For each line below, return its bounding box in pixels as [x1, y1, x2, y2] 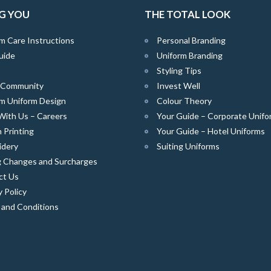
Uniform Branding [157, 50, 223, 60]
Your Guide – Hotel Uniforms [157, 125, 265, 136]
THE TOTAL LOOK [145, 7, 230, 21]
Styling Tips [157, 65, 201, 76]
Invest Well [157, 80, 200, 91]
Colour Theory [157, 95, 212, 106]
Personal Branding [157, 34, 226, 45]
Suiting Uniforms [157, 140, 220, 151]
